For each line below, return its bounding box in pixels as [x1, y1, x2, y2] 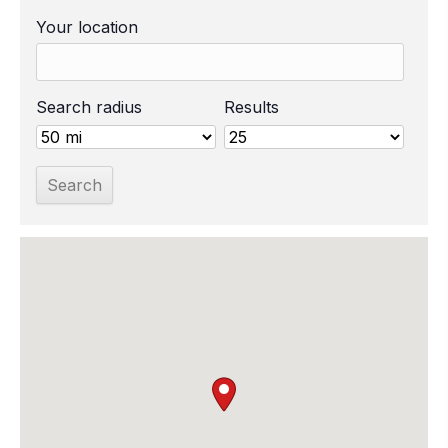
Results [223, 97, 279, 118]
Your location [36, 17, 139, 38]
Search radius [36, 97, 143, 118]
